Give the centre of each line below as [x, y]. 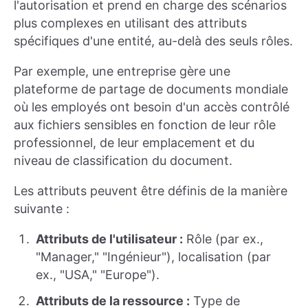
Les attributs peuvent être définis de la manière [151, 190]
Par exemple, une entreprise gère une [122, 71]
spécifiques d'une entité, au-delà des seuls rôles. [153, 41]
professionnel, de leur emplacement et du [134, 142]
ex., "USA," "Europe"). [98, 274]
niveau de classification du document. [123, 160]
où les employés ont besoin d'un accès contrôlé [152, 107]
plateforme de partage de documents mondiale [151, 89]
